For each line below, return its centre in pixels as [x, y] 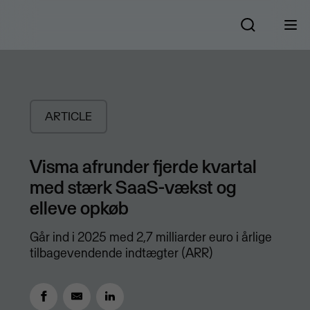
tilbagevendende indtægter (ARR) [121, 253]
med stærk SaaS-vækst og [133, 187]
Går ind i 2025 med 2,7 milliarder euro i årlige [151, 237]
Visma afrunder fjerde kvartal [143, 166]
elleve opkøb [79, 208]
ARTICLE [68, 117]
